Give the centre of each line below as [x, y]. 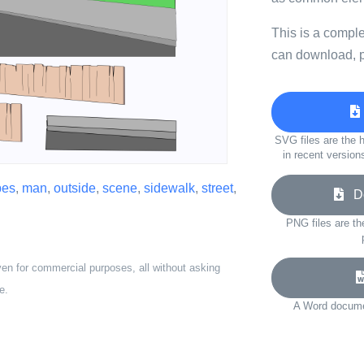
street [217, 188]
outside [75, 188]
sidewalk [169, 188]
